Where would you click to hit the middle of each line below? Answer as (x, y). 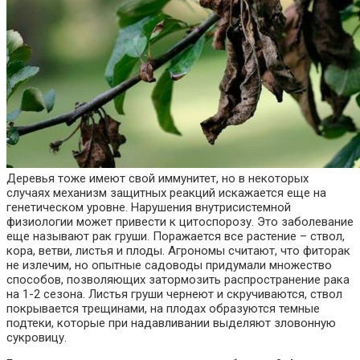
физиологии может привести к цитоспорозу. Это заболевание (180, 221)
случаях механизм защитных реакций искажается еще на (166, 192)
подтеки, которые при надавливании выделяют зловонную (171, 323)
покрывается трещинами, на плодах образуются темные (163, 308)
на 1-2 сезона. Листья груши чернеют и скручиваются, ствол (174, 294)
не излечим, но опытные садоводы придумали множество (169, 265)
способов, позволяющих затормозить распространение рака (178, 279)
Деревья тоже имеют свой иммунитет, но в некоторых (157, 178)
